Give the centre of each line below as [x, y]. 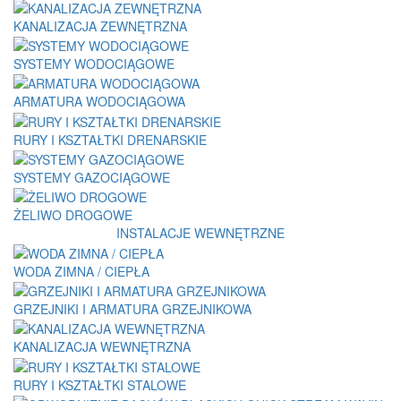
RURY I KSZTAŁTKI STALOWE [100, 384]
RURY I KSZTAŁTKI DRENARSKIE [110, 139]
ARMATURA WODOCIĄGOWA [99, 102]
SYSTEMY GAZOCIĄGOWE [92, 178]
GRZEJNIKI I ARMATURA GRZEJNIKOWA [132, 309]
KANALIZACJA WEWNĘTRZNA [102, 347]
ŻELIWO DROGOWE [73, 215]
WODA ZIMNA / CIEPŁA [81, 271]
